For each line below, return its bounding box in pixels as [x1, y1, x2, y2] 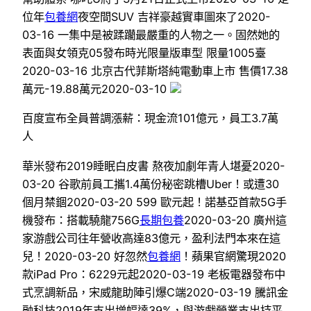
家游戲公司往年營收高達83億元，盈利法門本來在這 [22, 230, 280, 245]
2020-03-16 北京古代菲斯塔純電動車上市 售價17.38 [22, 64, 288, 78]
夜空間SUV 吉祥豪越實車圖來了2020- [78, 10, 271, 24]
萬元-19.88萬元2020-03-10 [22, 82, 170, 96]
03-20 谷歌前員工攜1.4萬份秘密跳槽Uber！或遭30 [22, 176, 279, 191]
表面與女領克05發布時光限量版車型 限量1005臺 [22, 46, 266, 60]
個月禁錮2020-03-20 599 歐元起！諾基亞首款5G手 [22, 194, 287, 209]
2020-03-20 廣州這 [184, 212, 287, 227]
